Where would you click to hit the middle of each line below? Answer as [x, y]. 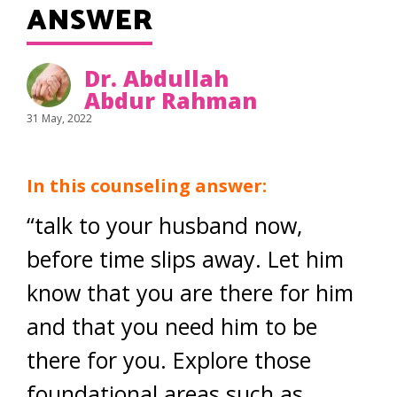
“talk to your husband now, [164, 225]
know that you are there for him [190, 292]
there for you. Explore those [169, 360]
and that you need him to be [172, 326]
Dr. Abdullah [156, 78]
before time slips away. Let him [185, 259]
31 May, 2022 [59, 118]
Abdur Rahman [171, 100]
